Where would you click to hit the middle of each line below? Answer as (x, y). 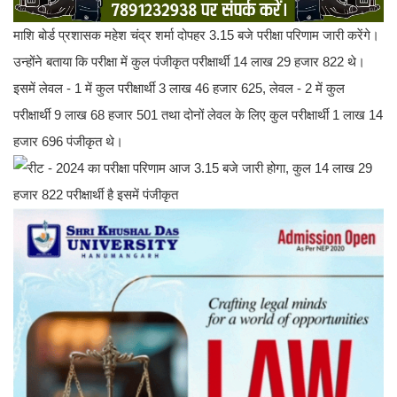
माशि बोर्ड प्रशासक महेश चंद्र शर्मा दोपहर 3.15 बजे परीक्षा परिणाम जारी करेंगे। (196, 35)
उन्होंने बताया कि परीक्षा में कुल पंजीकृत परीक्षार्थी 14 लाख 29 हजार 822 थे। (189, 61)
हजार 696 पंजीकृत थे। (68, 141)
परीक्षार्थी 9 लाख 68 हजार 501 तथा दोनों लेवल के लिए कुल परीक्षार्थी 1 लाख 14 (198, 114)
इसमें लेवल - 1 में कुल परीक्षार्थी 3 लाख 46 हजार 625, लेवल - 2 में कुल (179, 88)
